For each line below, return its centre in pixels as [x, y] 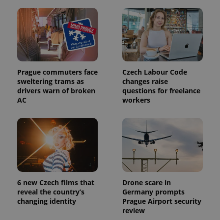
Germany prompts [153, 192]
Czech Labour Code [155, 72]
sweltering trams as [51, 82]
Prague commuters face [57, 72]
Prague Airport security [162, 201]
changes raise [145, 82]
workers [136, 100]
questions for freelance [161, 91]
